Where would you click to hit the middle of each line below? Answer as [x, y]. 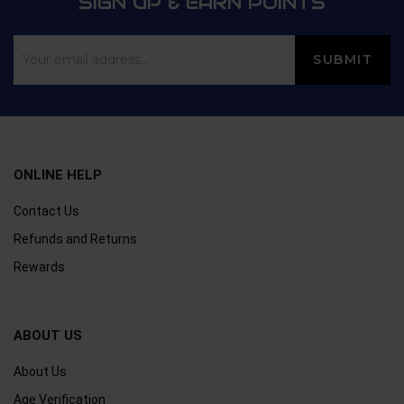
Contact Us [46, 211]
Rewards [39, 266]
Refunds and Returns [75, 239]
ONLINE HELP [58, 174]
